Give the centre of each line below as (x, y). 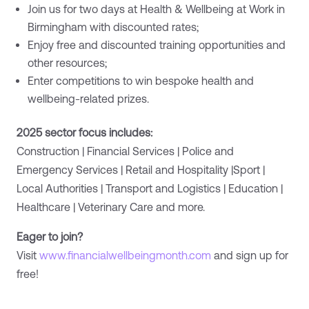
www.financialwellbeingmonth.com (125, 256)
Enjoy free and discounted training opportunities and (157, 45)
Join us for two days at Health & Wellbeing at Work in (156, 9)
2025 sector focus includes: (84, 133)
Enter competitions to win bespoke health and (141, 81)
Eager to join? (50, 237)
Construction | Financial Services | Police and (125, 151)
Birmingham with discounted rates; (113, 27)
